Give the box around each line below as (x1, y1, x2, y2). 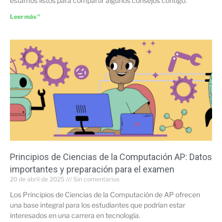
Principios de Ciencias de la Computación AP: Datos (10, 151, 212, 162)
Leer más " (10, 12, 40, 20)
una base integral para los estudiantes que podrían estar (10, 200, 185, 209)
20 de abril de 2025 (10, 175, 66, 183)
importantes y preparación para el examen (10, 164, 174, 174)
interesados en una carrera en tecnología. (10, 211, 140, 220)
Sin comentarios (72, 175, 119, 183)
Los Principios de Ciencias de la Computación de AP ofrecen (10, 190, 200, 199)
